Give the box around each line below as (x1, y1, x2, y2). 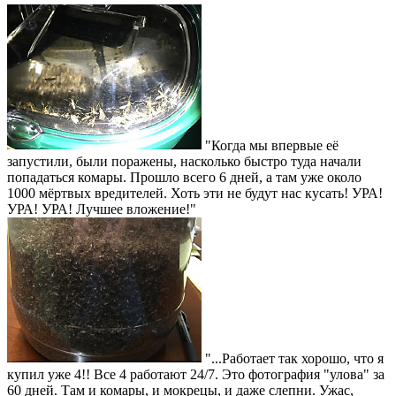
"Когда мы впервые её (202, 138, 339, 153)
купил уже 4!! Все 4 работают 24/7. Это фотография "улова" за (7, 367, 385, 382)
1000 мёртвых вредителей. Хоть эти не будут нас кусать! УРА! (7, 186, 383, 201)
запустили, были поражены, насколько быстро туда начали (7, 154, 362, 169)
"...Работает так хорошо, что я (202, 351, 384, 366)
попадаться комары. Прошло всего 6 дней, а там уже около (7, 170, 362, 185)
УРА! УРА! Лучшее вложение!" (7, 202, 196, 217)
